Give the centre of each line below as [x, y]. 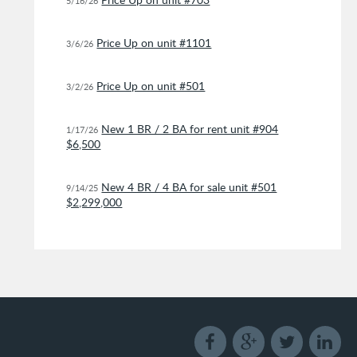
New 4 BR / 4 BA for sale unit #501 [189, 186]
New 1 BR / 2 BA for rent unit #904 [190, 128]
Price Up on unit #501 [151, 85]
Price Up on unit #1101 [154, 42]
